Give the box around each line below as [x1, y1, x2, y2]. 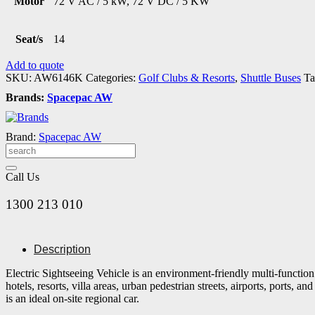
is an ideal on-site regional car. [6, 292, 139, 305]
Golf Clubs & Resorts [139, 71, 235, 84]
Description [34, 243, 91, 256]
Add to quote [6, 58, 64, 71]
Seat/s [15, 32, 43, 45]
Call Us [6, 170, 39, 183]
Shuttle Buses [240, 71, 301, 84]
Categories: [86, 71, 139, 84]
